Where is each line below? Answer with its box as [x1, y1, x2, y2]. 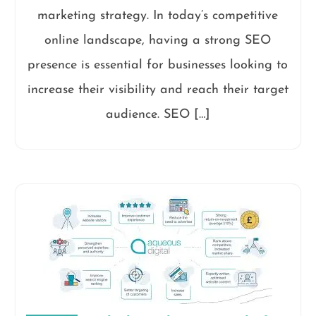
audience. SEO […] [105, 107, 210, 121]
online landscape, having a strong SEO [44, 33, 272, 47]
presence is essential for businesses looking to [28, 58, 288, 72]
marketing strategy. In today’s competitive [37, 8, 279, 23]
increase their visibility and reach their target [27, 83, 288, 97]
